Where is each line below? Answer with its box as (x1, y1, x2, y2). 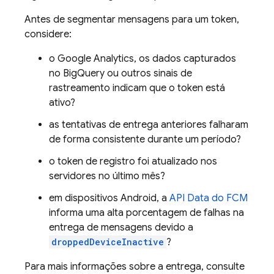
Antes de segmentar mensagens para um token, (24, 13, 239, 26)
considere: (24, 28, 72, 40)
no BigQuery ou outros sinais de (49, 67, 192, 80)
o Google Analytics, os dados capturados (49, 53, 236, 65)
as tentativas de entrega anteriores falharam (49, 119, 248, 131)
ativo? (49, 97, 75, 109)
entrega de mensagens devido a (49, 221, 193, 234)
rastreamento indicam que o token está (49, 82, 225, 94)
